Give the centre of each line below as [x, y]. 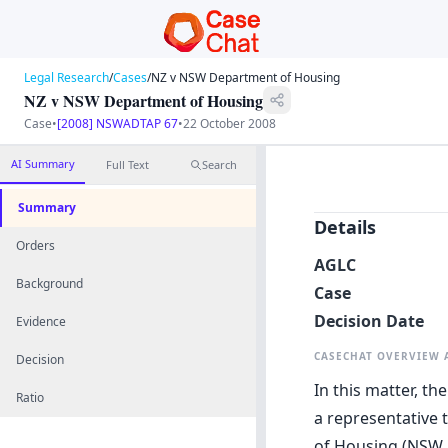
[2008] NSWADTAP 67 [117, 123]
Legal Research [66, 77]
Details [345, 227]
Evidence [41, 321]
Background [49, 283]
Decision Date [369, 321]
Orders [35, 245]
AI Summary [42, 163]
